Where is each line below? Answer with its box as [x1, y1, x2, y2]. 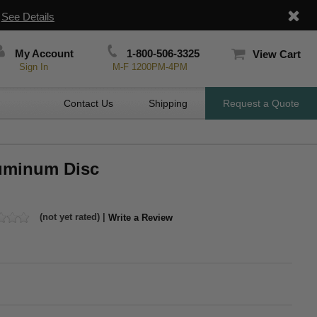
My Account [12, 47, 74, 59]
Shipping [149, 98, 188, 109]
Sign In [19, 62, 49, 72]
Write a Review [108, 212, 173, 223]
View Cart [252, 48, 301, 60]
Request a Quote [223, 98, 299, 109]
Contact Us [64, 98, 113, 109]
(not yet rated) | [37, 212, 108, 222]
